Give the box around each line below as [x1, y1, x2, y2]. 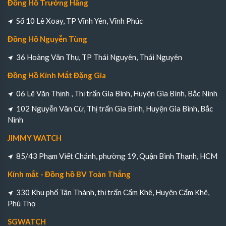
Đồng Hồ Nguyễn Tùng [8, 34, 87, 44]
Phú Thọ [8, 199, 35, 208]
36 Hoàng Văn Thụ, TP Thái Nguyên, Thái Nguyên [16, 52, 182, 62]
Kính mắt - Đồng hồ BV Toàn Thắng [8, 169, 131, 179]
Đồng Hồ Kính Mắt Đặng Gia [8, 71, 106, 80]
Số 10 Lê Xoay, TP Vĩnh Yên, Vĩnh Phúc [16, 16, 143, 26]
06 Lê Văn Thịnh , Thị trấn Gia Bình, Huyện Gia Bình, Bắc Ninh [16, 89, 217, 98]
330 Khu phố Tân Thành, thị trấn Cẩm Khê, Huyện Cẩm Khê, [16, 188, 209, 197]
